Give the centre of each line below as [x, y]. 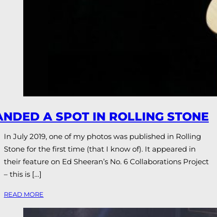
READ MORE [24, 194]
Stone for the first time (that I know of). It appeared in [100, 149]
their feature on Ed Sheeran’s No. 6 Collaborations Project [106, 161]
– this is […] [23, 174]
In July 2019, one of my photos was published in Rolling [102, 136]
